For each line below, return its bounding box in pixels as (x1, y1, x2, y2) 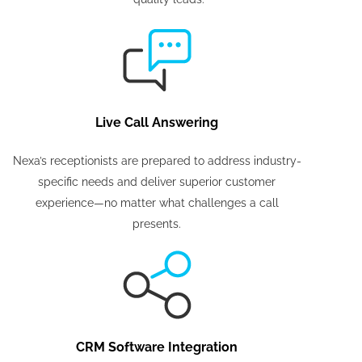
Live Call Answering (95, 115, 218, 130)
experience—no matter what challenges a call (35, 196, 279, 209)
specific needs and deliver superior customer (38, 175, 276, 188)
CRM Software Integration (76, 339, 238, 355)
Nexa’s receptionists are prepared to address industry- (12, 154, 301, 167)
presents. (133, 217, 181, 230)
